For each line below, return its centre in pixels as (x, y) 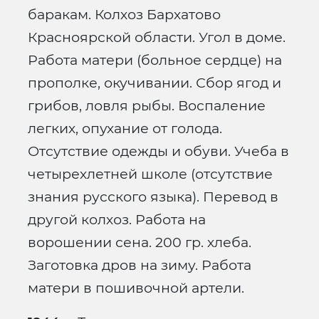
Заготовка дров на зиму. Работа (140, 265)
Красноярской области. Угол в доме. (157, 37)
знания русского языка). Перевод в (153, 197)
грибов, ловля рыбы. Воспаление (147, 106)
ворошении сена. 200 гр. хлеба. (140, 242)
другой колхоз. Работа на (117, 220)
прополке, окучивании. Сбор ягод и (155, 83)
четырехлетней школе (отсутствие (150, 174)
